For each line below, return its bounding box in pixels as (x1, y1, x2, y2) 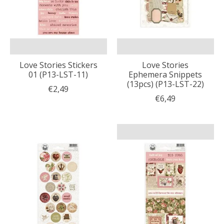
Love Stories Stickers (19, 59, 97, 70)
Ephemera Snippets (128, 68, 202, 80)
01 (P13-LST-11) (28, 68, 88, 80)
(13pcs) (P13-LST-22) (126, 78, 204, 89)
